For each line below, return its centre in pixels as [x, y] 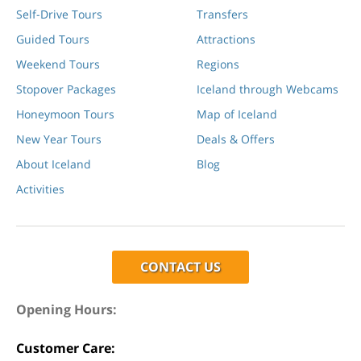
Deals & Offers [236, 139]
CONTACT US [180, 267]
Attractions [226, 39]
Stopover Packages [66, 89]
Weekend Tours [58, 64]
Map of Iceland [237, 114]
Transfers [222, 15]
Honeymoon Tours [65, 114]
